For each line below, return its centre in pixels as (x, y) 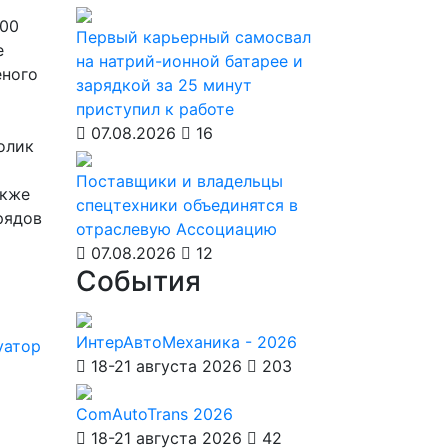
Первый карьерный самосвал (193, 37)
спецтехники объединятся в (187, 205)
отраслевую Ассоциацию (176, 229)
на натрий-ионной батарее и (189, 61)
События (138, 281)
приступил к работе (155, 109)
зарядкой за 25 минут (164, 85)
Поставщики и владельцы (179, 181)
